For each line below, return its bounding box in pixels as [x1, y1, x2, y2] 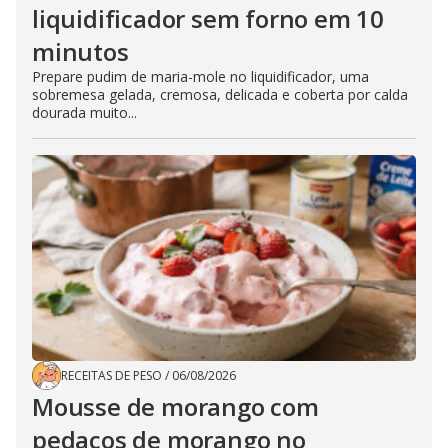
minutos [32, 35, 129, 69]
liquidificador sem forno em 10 [32, 2, 384, 36]
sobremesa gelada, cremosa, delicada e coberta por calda [32, 85, 408, 105]
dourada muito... [32, 103, 137, 123]
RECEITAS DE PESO [61, 367, 162, 385]
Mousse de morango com [32, 390, 319, 424]
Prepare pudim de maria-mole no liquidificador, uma [32, 67, 369, 87]
